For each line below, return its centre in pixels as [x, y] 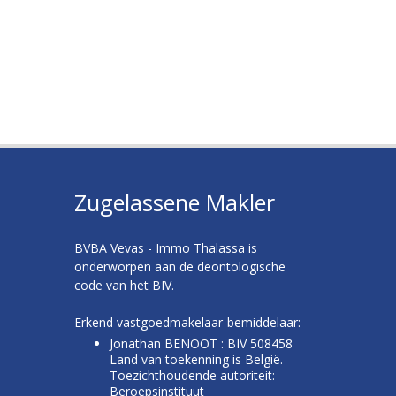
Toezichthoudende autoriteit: [192, 375]
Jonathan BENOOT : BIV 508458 [201, 343]
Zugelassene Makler [174, 202]
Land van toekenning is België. [196, 359]
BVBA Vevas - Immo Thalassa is [165, 248]
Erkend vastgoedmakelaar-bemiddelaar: [187, 322]
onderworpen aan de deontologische [179, 267]
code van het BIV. [124, 285]
